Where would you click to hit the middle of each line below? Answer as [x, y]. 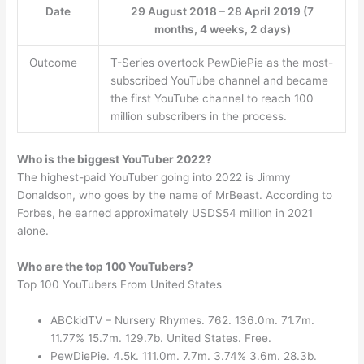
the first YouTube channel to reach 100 [212, 99]
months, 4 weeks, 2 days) [222, 30]
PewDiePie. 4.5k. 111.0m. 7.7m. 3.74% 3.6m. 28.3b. [184, 355]
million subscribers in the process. [198, 117]
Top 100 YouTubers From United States [120, 284]
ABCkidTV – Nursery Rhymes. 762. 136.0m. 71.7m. [183, 320]
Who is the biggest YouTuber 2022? [115, 159]
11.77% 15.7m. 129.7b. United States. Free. [161, 338]
